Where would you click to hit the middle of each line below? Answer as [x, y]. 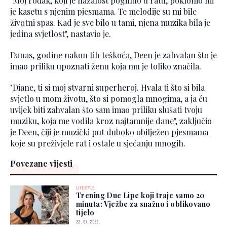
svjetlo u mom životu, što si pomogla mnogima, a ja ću [109, 98]
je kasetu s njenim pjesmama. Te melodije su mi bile [103, 11]
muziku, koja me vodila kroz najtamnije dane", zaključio [111, 121]
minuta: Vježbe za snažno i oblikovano [143, 204]
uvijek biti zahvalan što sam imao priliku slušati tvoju [106, 109]
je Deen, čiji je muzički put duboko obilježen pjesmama [109, 132]
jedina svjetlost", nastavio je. [61, 33]
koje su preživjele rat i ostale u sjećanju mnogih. [98, 143]
